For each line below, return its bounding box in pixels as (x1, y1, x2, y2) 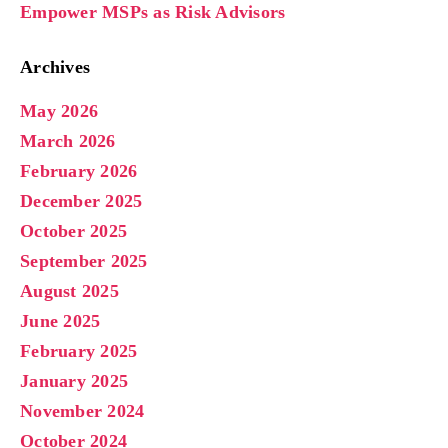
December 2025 (20, 190, 143, 211)
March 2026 (20, 130, 116, 151)
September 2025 (20, 250, 148, 271)
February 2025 (20, 340, 138, 361)
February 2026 (20, 160, 138, 181)
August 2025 (20, 280, 119, 301)
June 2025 (20, 310, 101, 331)
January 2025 (20, 370, 128, 391)
